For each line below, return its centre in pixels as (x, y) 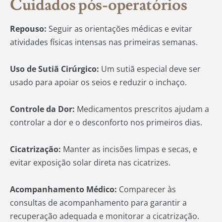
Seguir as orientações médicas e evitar (120, 29)
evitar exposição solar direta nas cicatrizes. (90, 163)
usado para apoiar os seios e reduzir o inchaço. (98, 83)
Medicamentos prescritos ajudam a (143, 109)
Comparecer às (147, 190)
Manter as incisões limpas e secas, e (130, 149)
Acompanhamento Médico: (64, 190)
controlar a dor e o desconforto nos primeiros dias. (106, 123)
